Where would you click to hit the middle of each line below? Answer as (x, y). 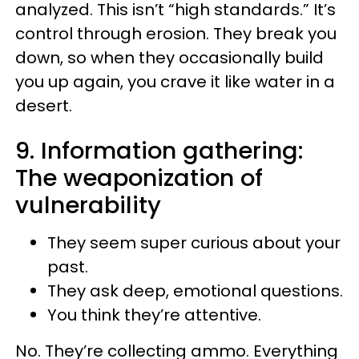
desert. (44, 106)
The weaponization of (139, 178)
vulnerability (88, 205)
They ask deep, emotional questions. (195, 291)
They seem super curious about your (194, 243)
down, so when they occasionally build (169, 58)
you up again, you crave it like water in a (175, 82)
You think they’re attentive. (154, 315)
